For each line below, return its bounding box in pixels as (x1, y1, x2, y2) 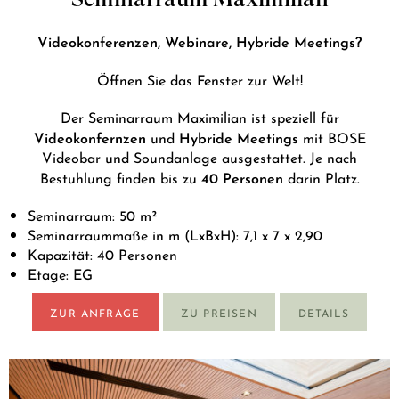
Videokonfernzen (33, 126, 146, 148)
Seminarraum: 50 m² (27, 204, 157, 225)
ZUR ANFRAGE (50, 305, 141, 321)
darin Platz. (282, 167, 360, 188)
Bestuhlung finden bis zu (39, 167, 201, 188)
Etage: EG (27, 263, 93, 284)
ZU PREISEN (180, 305, 257, 321)
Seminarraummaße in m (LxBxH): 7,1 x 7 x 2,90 (27, 224, 322, 245)
